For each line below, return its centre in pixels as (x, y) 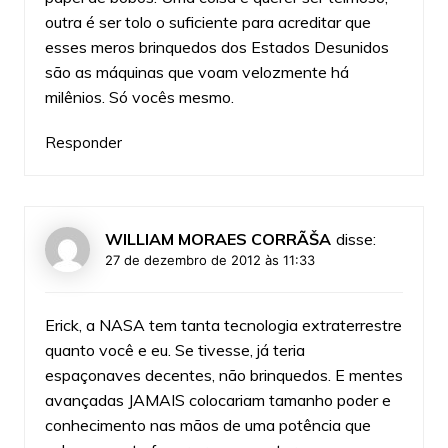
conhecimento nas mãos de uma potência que (207, 424)
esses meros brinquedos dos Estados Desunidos (216, 46)
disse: (355, 238)
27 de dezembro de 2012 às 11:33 (209, 259)
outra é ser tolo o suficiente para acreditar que (207, 21)
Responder (83, 142)
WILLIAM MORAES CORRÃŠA (217, 238)
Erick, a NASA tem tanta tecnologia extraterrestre (223, 324)
